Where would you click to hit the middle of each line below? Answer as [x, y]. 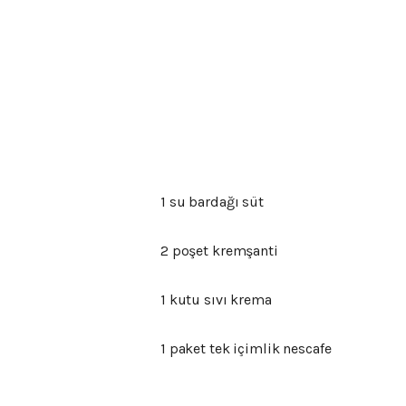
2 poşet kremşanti [219, 250]
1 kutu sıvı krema [216, 299]
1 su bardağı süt [212, 201]
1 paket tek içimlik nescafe [246, 348]
